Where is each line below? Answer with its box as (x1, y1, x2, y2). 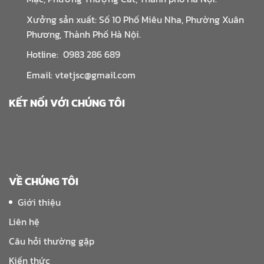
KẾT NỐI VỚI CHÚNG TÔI (9, 94, 125, 111)
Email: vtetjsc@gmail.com (27, 68, 136, 82)
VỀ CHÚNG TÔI (9, 173, 78, 189)
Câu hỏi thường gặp (9, 233, 94, 248)
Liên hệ (9, 214, 39, 229)
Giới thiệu (18, 194, 61, 209)
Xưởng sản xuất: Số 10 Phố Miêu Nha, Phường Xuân (27, 12, 244, 27)
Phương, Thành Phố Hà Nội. (27, 27, 141, 41)
